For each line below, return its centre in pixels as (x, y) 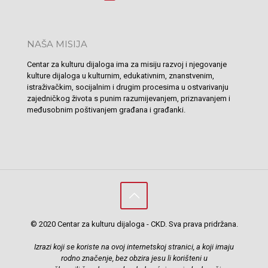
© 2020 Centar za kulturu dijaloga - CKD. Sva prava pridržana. (134, 224)
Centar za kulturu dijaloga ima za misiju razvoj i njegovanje (127, 64)
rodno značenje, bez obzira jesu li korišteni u (134, 258)
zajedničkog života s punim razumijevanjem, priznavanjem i (129, 98)
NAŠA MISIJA (57, 44)
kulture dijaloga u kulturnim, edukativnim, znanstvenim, (121, 75)
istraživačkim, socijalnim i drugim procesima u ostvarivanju (128, 87)
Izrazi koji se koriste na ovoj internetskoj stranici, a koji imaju (134, 246)
